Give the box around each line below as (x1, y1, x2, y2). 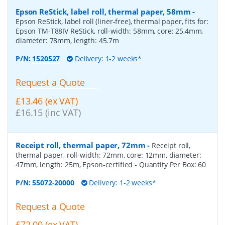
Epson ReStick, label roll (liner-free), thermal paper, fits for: (16, 16, 209, 26)
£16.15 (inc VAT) (16, 106, 81, 119)
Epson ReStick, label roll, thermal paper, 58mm (16, 6, 191, 17)
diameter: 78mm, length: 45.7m (16, 35, 119, 45)
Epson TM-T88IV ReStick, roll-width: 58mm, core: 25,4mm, (16, 26, 203, 36)
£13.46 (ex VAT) (16, 94, 78, 107)
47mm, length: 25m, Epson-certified (16, 159, 135, 169)
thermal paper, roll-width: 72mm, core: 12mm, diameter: (16, 150, 201, 160)
